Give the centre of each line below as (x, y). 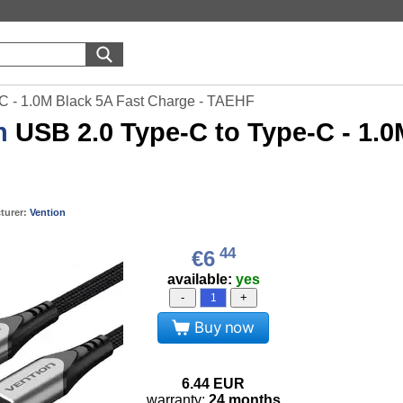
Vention (48, 212)
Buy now (224, 327)
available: (201, 279)
